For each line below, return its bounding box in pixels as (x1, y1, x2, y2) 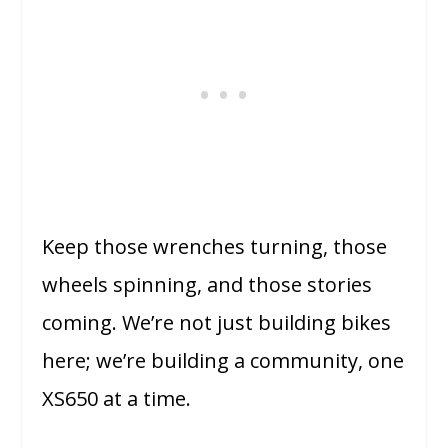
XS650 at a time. (42, 385, 192, 413)
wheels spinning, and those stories (42, 271, 373, 299)
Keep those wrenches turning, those (42, 233, 388, 261)
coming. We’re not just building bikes (42, 309, 392, 337)
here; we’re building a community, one (42, 347, 405, 375)
